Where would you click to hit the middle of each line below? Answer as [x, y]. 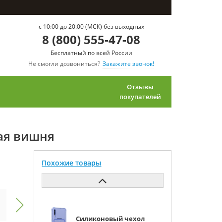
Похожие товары [72, 163]
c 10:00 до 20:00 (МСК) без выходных [91, 27]
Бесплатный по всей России [91, 53]
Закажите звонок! [128, 64]
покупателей [140, 97]
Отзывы [140, 87]
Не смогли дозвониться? [64, 64]
